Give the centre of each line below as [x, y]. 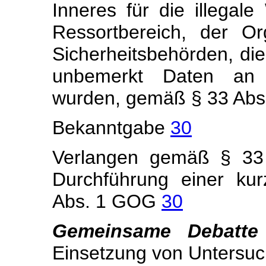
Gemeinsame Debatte [156, 231]
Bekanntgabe [111, 128]
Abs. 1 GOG [107, 201]
